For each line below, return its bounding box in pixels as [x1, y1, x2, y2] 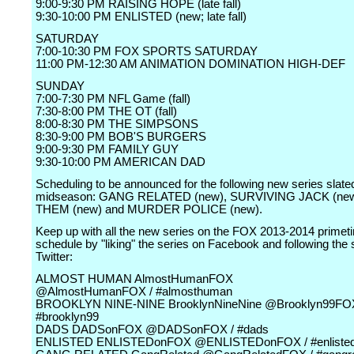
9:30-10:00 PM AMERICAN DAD [36, 156, 205, 168]
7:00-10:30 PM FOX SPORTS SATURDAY [36, 45, 258, 58]
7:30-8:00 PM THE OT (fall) [36, 105, 177, 118]
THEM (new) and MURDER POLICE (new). [36, 203, 262, 216]
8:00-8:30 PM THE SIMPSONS [36, 118, 198, 130]
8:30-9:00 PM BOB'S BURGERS [36, 130, 206, 143]
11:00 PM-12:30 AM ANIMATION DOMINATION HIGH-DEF [36, 58, 345, 70]
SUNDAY [36, 80, 85, 92]
